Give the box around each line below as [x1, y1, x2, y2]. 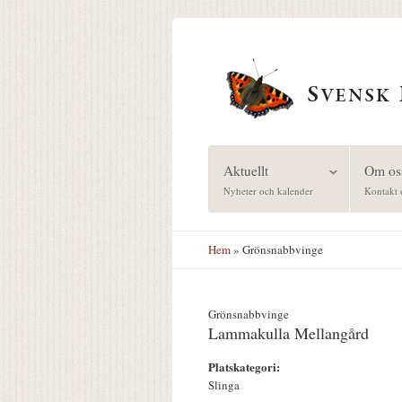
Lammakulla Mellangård [208, 322, 369, 345]
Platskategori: [208, 358, 284, 376]
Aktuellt [223, 160, 268, 179]
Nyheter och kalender [223, 183, 313, 197]
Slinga [208, 377, 240, 394]
